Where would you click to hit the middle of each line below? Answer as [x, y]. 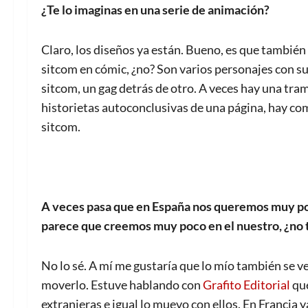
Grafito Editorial [246, 285]
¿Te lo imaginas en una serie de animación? [155, 10]
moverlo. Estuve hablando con [122, 285]
